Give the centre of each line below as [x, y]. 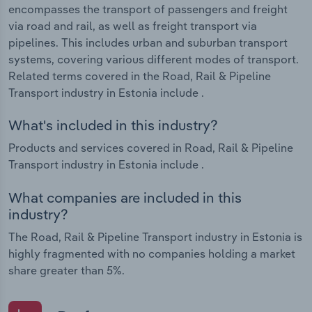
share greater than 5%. [67, 270]
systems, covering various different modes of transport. [154, 59]
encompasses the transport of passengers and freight [148, 9]
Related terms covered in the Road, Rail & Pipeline [140, 76]
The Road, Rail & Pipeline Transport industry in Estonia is [155, 236]
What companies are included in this [125, 197]
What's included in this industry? [113, 125]
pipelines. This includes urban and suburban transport [148, 42]
